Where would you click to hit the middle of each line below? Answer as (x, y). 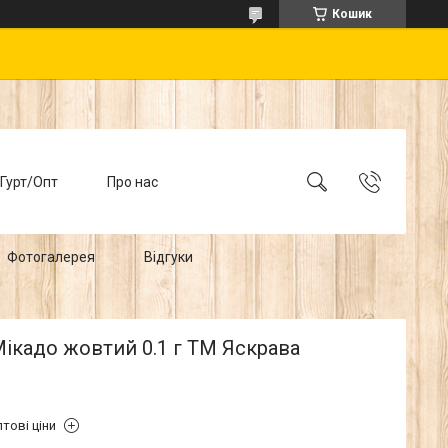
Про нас (132, 181)
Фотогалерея (50, 256)
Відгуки (168, 256)
